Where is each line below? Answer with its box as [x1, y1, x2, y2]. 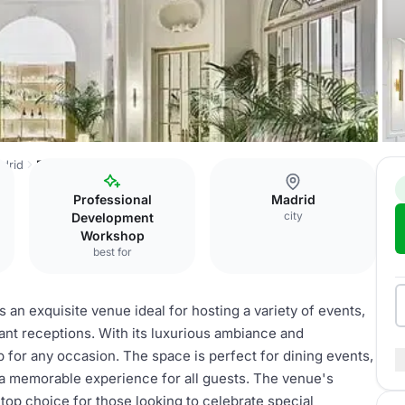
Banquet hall [36, 157, 105, 172]
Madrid [270, 192, 316, 207]
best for [92, 245, 132, 259]
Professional [72, 192, 152, 207]
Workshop [80, 228, 145, 243]
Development [71, 210, 154, 225]
